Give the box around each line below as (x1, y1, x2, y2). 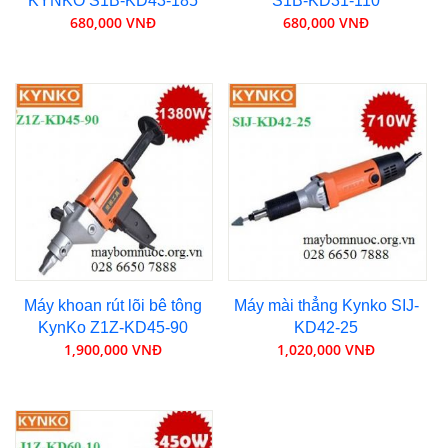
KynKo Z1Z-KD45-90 (37, 319, 188, 337)
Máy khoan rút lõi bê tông (23, 297, 202, 315)
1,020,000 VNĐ (277, 340, 376, 360)
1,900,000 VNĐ (63, 340, 162, 360)
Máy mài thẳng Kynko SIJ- (233, 297, 419, 315)
